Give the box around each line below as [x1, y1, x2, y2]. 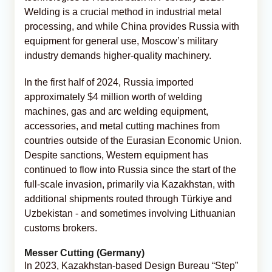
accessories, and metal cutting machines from [24, 120, 220, 131]
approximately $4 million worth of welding [24, 91, 202, 102]
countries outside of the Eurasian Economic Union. [24, 135, 242, 146]
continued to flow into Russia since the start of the [24, 164, 236, 175]
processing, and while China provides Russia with [24, 21, 239, 32]
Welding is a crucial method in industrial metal [24, 6, 222, 17]
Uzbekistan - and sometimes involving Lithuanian [24, 208, 236, 219]
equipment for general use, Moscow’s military [24, 35, 218, 46]
